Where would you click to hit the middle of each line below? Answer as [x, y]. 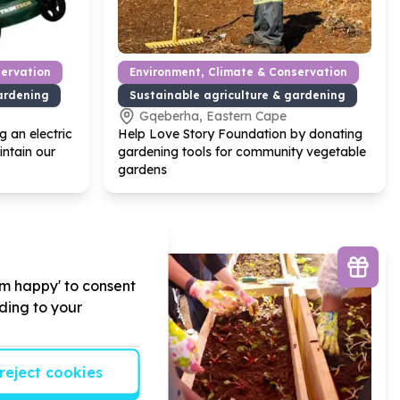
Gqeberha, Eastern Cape [213, 116]
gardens [142, 170]
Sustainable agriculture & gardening [237, 95]
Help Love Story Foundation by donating [240, 134]
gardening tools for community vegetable [242, 152]
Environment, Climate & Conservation [238, 72]
